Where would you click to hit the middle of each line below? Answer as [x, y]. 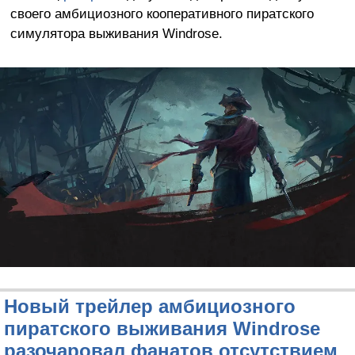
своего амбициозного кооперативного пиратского [162, 14]
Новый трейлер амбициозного [150, 307]
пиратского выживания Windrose [162, 329]
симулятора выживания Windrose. [116, 34]
